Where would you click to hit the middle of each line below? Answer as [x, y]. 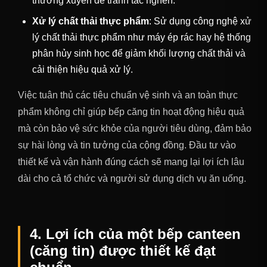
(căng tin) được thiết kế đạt [123, 251]
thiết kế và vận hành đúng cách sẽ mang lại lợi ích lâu [131, 162]
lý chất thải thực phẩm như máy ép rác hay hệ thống [142, 38]
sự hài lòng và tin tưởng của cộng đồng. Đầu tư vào [127, 145]
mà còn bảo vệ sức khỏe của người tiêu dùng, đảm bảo [135, 129]
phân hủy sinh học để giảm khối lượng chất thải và [139, 54]
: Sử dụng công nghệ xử [200, 21]
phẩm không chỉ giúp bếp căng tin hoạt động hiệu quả [131, 112]
